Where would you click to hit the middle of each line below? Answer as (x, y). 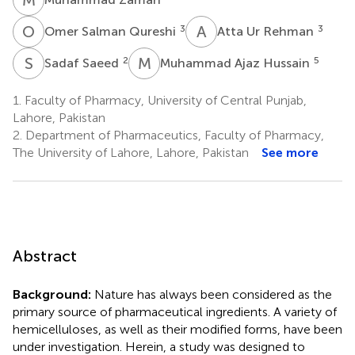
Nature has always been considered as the (212, 294)
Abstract (45, 256)
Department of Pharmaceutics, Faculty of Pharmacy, (173, 135)
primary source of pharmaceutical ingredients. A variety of (175, 311)
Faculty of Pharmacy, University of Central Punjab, (164, 100)
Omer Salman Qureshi (112, 31)
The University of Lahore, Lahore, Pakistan (131, 152)
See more (290, 152)
